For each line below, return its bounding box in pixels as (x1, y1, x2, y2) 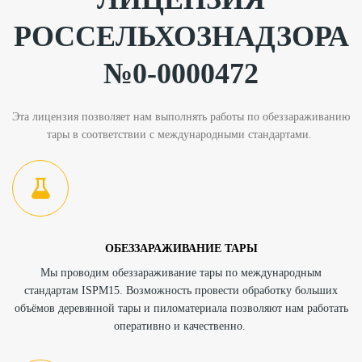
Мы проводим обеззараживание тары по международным (40, 266, 322, 279)
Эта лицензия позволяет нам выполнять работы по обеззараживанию (12, 110, 350, 123)
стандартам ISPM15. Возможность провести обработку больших (24, 284, 338, 297)
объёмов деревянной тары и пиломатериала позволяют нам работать (14, 301, 348, 314)
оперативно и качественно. (113, 319, 249, 332)
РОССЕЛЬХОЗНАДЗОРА (13, 19, 349, 53)
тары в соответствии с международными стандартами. (47, 128, 315, 141)
